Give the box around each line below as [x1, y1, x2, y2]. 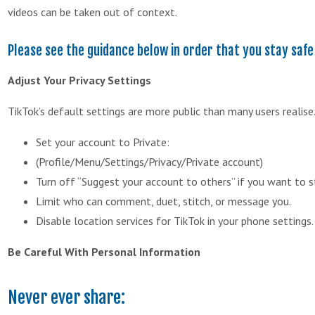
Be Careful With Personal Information [8, 244, 200, 259]
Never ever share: [8, 286, 125, 308]
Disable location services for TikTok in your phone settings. [36, 213, 314, 228]
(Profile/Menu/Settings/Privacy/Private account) [36, 154, 263, 169]
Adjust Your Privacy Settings [8, 72, 151, 87]
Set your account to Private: [36, 134, 169, 149]
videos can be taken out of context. [8, 4, 177, 19]
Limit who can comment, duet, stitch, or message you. [36, 193, 291, 208]
